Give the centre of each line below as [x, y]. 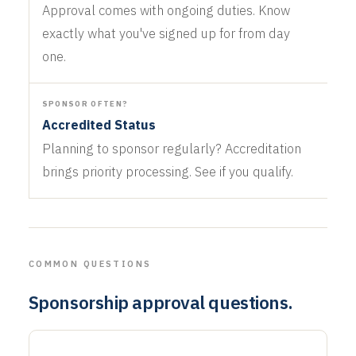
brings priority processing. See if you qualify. [167, 171]
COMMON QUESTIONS [90, 263]
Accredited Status [99, 124]
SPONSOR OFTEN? [85, 103]
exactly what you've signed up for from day [166, 33]
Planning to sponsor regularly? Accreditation [171, 148]
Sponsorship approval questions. [161, 302]
